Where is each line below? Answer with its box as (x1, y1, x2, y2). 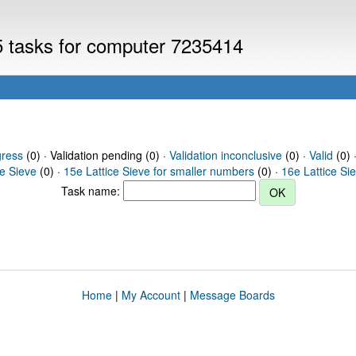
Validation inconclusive (168, 147, 282, 163)
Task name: (60, 182, 123, 199)
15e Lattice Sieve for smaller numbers (64, 163, 254, 179)
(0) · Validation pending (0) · (22, 147, 169, 163)
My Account (121, 287, 180, 303)
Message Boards (189, 287, 275, 303)
